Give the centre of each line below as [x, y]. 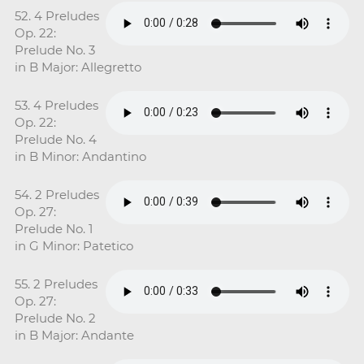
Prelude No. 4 [55, 139]
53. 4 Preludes [56, 105]
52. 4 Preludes [56, 15]
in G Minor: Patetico [74, 245]
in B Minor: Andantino [80, 156]
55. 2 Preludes [56, 284]
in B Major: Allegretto [78, 67]
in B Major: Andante [74, 335]
